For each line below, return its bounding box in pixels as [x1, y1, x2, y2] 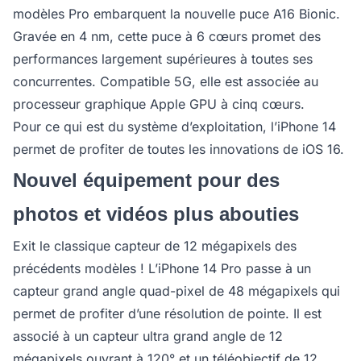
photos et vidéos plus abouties [13, 203, 299, 225]
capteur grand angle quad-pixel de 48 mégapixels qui [13, 283, 340, 299]
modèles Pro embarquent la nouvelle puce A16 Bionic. [13, 6, 340, 22]
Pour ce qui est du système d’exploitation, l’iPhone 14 [13, 118, 336, 135]
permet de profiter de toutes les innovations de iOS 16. [13, 141, 344, 157]
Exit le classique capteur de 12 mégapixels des [13, 238, 297, 254]
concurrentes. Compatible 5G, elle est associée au [13, 73, 318, 89]
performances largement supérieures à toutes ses [13, 51, 313, 67]
